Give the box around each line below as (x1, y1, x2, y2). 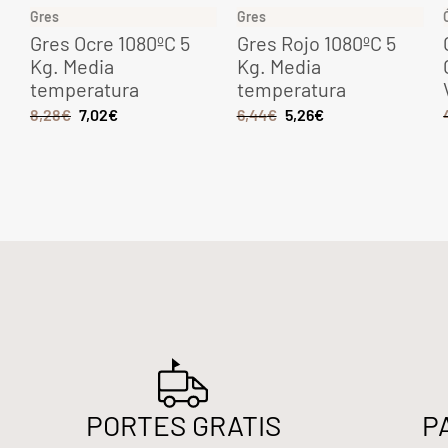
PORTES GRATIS (85, 408, 281, 443)
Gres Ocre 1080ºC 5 (29, 31, 190, 56)
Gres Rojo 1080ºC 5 (236, 31, 396, 56)
